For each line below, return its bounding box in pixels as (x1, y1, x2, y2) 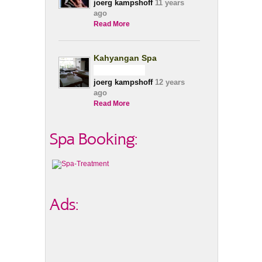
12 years (153, 78, 185, 87)
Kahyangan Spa (94, 53, 157, 63)
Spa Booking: (50, 130, 139, 148)
